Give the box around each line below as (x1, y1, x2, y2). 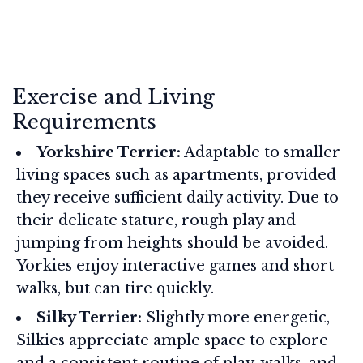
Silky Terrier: (36, 308, 142, 327)
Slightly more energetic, (142, 308, 330, 327)
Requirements (12, 109, 156, 134)
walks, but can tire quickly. (16, 279, 214, 297)
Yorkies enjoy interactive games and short (16, 256, 334, 275)
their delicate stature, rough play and (16, 211, 296, 229)
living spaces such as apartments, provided (16, 165, 336, 184)
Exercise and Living (12, 84, 215, 109)
